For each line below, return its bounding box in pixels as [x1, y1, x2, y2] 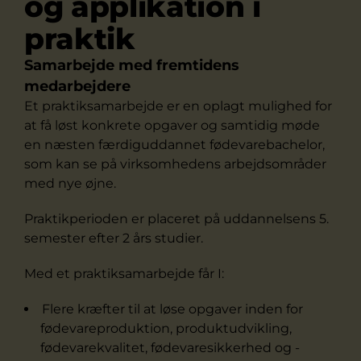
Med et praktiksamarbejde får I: [24, 266, 224, 281]
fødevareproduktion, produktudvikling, [40, 321, 292, 336]
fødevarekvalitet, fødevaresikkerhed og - [40, 340, 300, 355]
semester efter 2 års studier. [24, 230, 203, 246]
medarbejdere [24, 77, 131, 95]
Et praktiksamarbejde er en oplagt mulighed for [24, 98, 332, 114]
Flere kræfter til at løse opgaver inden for [42, 301, 303, 317]
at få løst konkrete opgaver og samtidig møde [24, 118, 320, 133]
